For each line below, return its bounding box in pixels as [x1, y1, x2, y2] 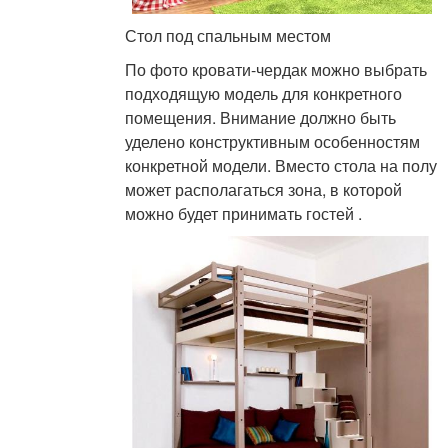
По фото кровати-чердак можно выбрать [125, 58, 428, 82]
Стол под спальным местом [125, 24, 332, 48]
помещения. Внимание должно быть [125, 106, 397, 130]
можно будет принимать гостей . [125, 202, 363, 226]
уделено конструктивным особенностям [125, 130, 421, 154]
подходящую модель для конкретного [125, 82, 403, 106]
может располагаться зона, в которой [125, 178, 403, 202]
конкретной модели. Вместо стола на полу [125, 154, 438, 178]
